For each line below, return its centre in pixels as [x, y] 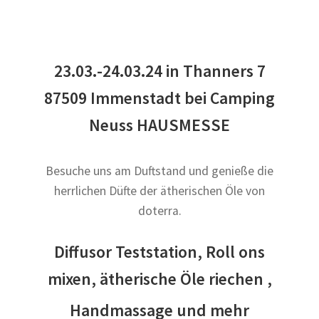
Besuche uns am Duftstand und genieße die [159, 171]
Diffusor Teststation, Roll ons [159, 252]
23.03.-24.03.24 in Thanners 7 [159, 70]
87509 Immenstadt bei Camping [159, 98]
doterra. [159, 211]
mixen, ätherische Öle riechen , [159, 279]
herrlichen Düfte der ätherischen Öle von [159, 191]
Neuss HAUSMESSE [159, 125]
